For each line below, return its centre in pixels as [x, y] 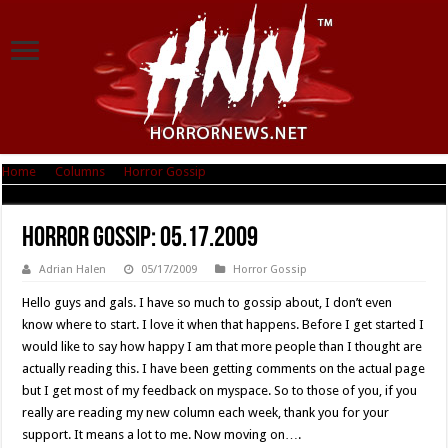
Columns [80, 171]
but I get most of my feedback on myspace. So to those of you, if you [220, 390]
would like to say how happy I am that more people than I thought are [222, 346]
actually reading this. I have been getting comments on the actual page [224, 368]
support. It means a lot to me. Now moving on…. [162, 434]
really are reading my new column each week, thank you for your [206, 412]
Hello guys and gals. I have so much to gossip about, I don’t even [207, 302]
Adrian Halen [73, 269]
